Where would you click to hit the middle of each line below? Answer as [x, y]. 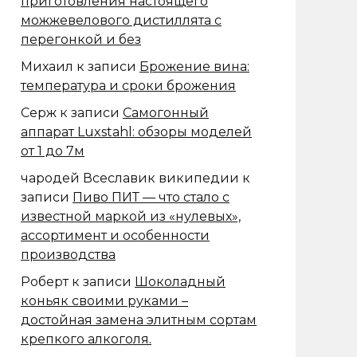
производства [68, 255]
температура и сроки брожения [128, 86]
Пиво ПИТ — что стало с [151, 198]
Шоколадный [180, 282]
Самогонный [166, 113]
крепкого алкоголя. [86, 339]
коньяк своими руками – [104, 301]
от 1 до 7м [53, 151]
